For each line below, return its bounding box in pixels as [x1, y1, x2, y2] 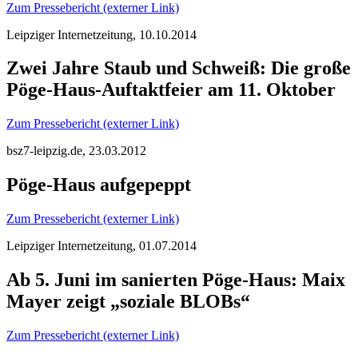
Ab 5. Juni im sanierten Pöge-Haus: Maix [6, 269, 345, 291]
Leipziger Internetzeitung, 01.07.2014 [6, 239, 197, 253]
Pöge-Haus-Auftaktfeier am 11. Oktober [6, 79, 336, 101]
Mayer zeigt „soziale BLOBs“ [6, 291, 250, 312]
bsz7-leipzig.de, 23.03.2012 [6, 144, 146, 158]
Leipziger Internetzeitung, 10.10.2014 [6, 27, 197, 42]
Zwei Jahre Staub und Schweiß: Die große [6, 58, 351, 79]
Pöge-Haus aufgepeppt [6, 174, 191, 196]
